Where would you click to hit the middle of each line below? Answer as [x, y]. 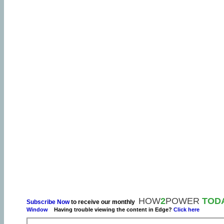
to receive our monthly [103, 202]
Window [37, 209]
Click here [186, 209]
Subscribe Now [48, 202]
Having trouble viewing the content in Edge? [111, 209]
